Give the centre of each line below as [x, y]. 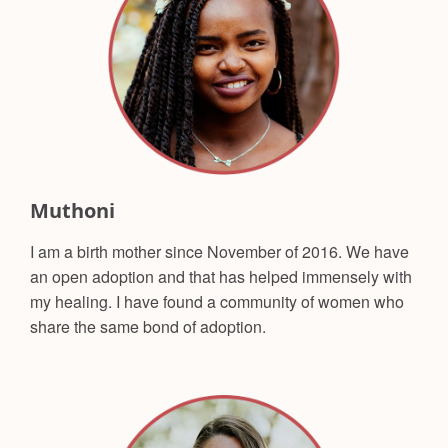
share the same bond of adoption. [148, 326]
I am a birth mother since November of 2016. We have [219, 251]
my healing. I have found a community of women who [217, 301]
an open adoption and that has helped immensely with [221, 276]
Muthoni [72, 210]
